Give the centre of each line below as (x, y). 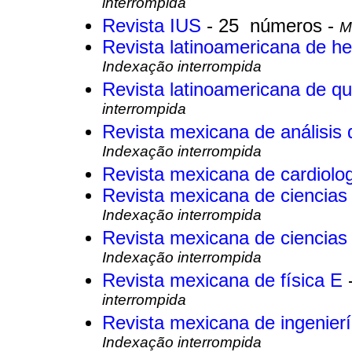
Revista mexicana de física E (225, 281)
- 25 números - (273, 26)
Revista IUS (154, 26)
